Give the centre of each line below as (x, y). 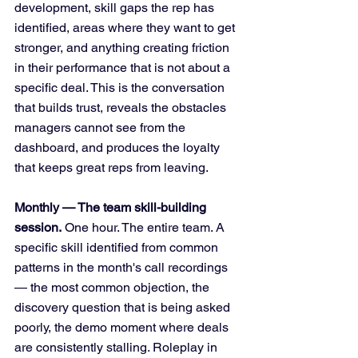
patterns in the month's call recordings (123, 267)
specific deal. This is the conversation (121, 88)
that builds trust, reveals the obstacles (122, 107)
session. (38, 227)
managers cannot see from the (101, 127)
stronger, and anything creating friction (123, 48)
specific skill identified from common (118, 247)
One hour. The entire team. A (145, 227)
